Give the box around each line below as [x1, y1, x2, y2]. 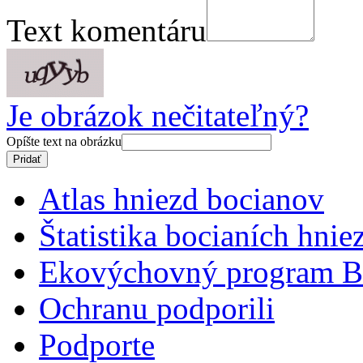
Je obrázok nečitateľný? [6, 97, 309, 133]
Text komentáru [6, 12, 207, 48]
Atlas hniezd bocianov [39, 181, 324, 216]
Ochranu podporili [39, 290, 275, 326]
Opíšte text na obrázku [6, 134, 122, 148]
